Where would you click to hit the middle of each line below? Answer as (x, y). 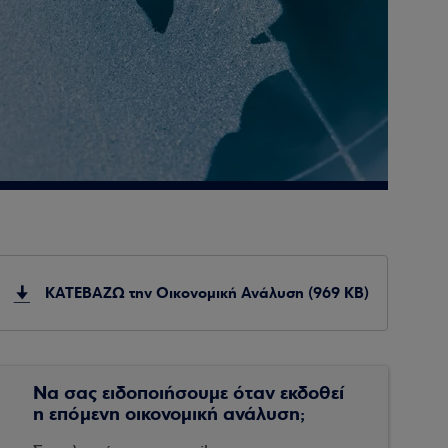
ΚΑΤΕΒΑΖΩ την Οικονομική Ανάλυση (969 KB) (206, 293)
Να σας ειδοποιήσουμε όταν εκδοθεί (189, 392)
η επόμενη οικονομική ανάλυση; (169, 413)
